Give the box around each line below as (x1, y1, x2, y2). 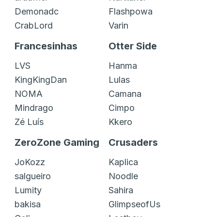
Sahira (108, 185, 133, 195)
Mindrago (15, 102, 53, 113)
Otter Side (108, 40, 157, 52)
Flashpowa (108, 6, 153, 16)
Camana (108, 88, 141, 99)
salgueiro (15, 170, 51, 181)
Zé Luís (15, 116, 44, 127)
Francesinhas (15, 40, 77, 52)
